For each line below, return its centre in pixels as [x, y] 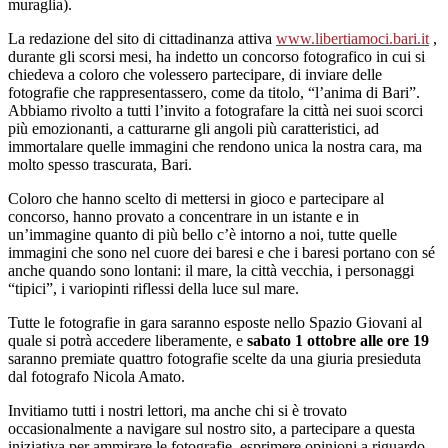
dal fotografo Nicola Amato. [96, 376]
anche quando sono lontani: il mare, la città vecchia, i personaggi [211, 270]
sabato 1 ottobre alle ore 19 [338, 340]
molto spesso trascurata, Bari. [100, 164]
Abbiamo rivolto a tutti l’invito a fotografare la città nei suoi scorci [215, 110]
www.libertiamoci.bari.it [352, 38]
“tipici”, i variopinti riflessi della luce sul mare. [153, 288]
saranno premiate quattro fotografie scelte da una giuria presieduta [214, 358]
